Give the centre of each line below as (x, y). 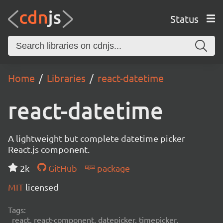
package (112, 168)
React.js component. (49, 149)
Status (184, 18)
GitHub (61, 168)
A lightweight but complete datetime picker (97, 138)
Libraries (66, 78)
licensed (42, 187)
